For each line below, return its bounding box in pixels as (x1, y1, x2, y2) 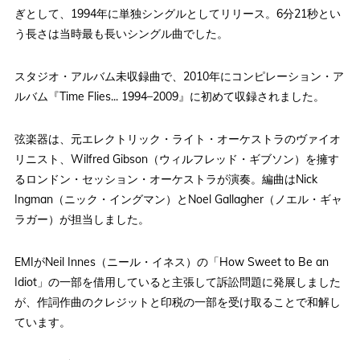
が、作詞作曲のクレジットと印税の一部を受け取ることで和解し (14, 295, 341, 310)
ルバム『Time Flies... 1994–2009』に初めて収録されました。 (14, 89, 325, 104)
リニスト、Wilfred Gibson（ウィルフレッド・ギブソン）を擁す (14, 152, 339, 167)
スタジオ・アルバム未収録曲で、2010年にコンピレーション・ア (14, 69, 344, 84)
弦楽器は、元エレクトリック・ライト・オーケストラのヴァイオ (14, 132, 341, 147)
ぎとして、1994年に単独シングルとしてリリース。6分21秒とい (14, 6, 341, 22)
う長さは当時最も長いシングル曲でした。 (14, 27, 228, 42)
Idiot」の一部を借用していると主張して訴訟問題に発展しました (14, 275, 341, 290)
